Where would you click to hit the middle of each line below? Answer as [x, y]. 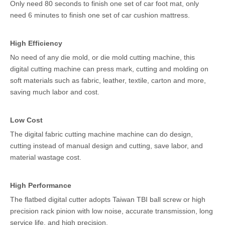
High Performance [41, 186]
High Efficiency [36, 43]
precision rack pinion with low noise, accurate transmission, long [111, 211]
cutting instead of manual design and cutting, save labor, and [106, 146]
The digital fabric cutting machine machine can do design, [101, 134]
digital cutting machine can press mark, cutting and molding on [109, 69]
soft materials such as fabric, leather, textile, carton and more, [108, 81]
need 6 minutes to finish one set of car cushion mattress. [101, 15]
